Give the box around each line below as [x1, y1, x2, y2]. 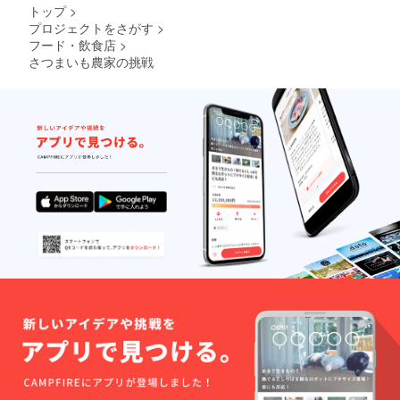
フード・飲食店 [29, 36, 116, 54]
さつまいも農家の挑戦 [29, 53, 154, 71]
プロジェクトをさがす [29, 19, 154, 37]
